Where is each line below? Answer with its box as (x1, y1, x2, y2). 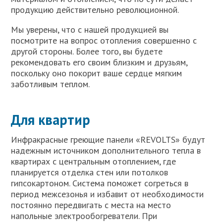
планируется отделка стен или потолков (11, 166, 168, 178)
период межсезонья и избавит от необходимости (11, 188, 204, 200)
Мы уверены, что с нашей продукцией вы (11, 23, 169, 35)
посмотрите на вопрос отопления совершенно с (11, 34, 197, 46)
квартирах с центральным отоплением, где (11, 155, 176, 167)
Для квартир (11, 110, 91, 129)
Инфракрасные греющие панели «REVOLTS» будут (11, 133, 206, 145)
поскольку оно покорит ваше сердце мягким (11, 67, 182, 79)
